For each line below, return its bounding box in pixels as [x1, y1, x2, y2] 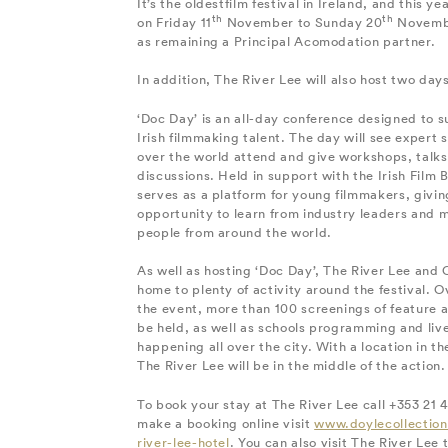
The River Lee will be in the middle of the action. [137, 357, 446, 375]
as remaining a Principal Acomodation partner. [137, 32, 436, 50]
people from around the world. [137, 223, 332, 241]
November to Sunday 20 [223, 13, 383, 31]
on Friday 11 [137, 13, 212, 31]
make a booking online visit [137, 414, 315, 432]
